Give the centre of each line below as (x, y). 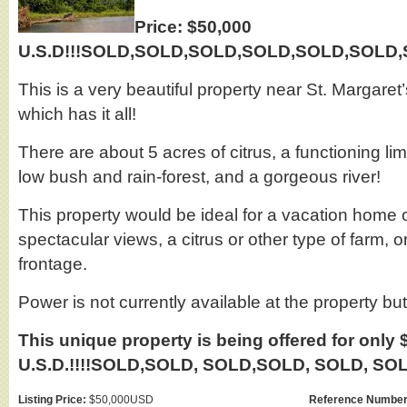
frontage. (53, 264)
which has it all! (77, 114)
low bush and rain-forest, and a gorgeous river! (199, 177)
